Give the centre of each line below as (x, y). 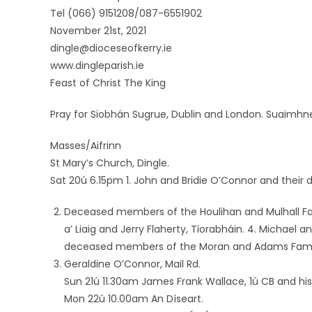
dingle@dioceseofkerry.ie (111, 48)
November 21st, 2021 (98, 31)
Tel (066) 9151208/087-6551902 (126, 13)
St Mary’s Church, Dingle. (110, 163)
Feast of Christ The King (108, 83)
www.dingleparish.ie (97, 65)
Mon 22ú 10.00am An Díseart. (134, 299)
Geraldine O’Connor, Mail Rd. (132, 264)
